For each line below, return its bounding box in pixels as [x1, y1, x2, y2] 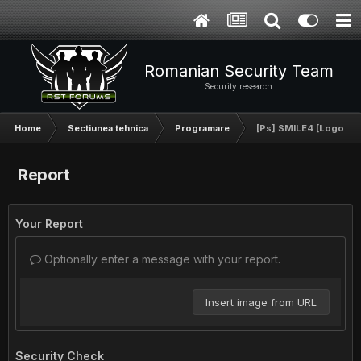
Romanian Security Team [143, 61, 334, 81]
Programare [175, 122, 230, 134]
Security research [205, 81, 272, 91]
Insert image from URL [205, 296, 317, 309]
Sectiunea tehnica [68, 122, 148, 134]
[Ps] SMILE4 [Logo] [256, 122, 348, 134]
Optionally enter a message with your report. [41, 252, 280, 266]
